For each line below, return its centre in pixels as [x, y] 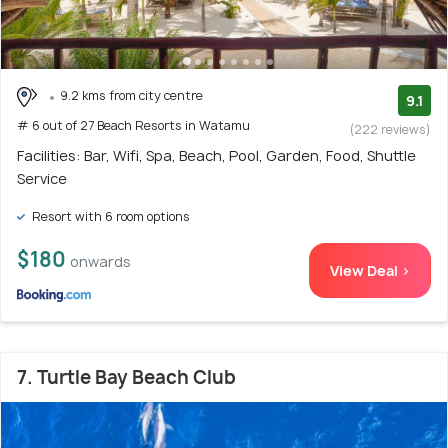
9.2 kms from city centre [131, 96]
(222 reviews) [390, 130]
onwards [100, 262]
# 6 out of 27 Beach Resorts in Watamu [133, 125]
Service [42, 179]
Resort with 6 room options [109, 217]
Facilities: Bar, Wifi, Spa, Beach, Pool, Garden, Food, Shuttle [216, 156]
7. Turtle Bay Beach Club [126, 378]
